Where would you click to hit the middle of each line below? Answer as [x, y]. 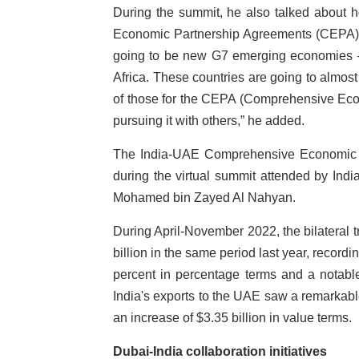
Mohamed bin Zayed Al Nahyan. [204, 198]
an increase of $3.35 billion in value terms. [232, 318]
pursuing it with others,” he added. [209, 121]
